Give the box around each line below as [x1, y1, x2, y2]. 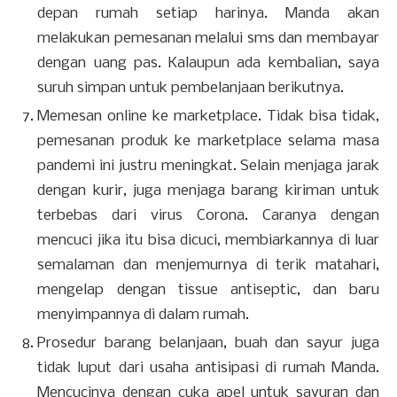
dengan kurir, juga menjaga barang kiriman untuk [37, 183, 379, 199]
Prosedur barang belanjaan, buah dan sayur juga [37, 335, 379, 352]
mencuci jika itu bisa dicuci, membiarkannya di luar [37, 232, 379, 249]
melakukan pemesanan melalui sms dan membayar [37, 30, 379, 47]
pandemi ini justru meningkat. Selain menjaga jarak [37, 158, 379, 175]
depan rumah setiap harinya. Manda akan [37, 5, 379, 22]
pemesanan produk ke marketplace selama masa [37, 133, 379, 150]
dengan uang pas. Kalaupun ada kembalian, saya [37, 55, 379, 72]
